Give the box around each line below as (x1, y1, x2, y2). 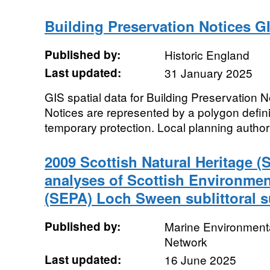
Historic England (164, 46, 250, 63)
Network (164, 233, 207, 250)
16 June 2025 (164, 251, 236, 268)
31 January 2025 (164, 64, 253, 81)
